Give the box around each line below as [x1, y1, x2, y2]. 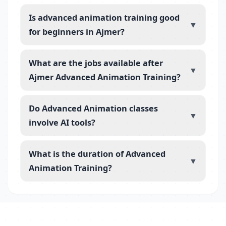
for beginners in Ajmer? [29, 26, 125, 37]
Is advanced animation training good [29, 12, 180, 23]
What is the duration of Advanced [29, 148, 165, 159]
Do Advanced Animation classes [29, 102, 158, 114]
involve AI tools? [29, 117, 95, 128]
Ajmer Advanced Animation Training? [29, 71, 181, 83]
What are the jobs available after [29, 57, 163, 69]
